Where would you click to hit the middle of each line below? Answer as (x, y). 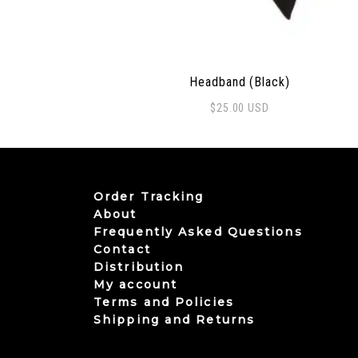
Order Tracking (149, 196)
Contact (122, 249)
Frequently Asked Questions (198, 231)
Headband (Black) (240, 82)
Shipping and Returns (174, 319)
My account (135, 284)
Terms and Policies (164, 302)
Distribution (139, 267)
